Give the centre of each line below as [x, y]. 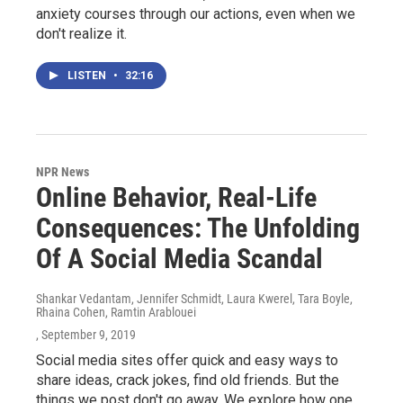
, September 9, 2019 [86, 334]
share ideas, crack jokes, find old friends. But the [188, 380]
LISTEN [88, 75]
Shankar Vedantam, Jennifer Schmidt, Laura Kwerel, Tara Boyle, [194, 298]
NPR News [63, 171]
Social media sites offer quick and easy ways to [187, 360]
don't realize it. [81, 33]
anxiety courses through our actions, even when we [196, 13]
